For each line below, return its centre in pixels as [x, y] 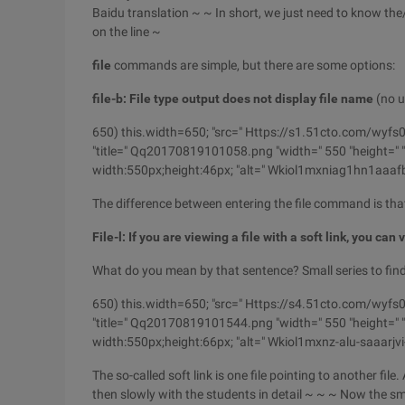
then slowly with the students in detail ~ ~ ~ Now [231, 394]
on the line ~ [127, 32]
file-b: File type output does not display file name [233, 99]
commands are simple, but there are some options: [253, 65]
